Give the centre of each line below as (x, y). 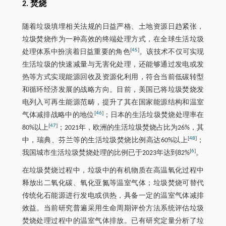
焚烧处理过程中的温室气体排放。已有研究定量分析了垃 (113, 221)
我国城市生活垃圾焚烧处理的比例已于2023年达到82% (106, 153)
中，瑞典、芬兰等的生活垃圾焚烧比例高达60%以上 (105, 140)
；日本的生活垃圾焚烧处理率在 (154, 115)
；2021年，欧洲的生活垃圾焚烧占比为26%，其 (131, 128)
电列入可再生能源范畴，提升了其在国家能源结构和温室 (113, 102)
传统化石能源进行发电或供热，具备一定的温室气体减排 (113, 196)
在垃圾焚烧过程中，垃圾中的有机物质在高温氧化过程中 (113, 171)
